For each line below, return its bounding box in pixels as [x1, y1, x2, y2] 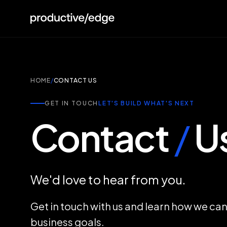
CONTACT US [53, 77, 97, 84]
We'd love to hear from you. [30, 172, 185, 187]
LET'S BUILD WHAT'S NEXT [98, 99, 195, 107]
